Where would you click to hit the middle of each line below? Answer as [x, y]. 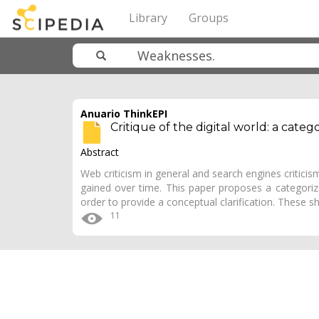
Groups [209, 18]
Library [148, 18]
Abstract [100, 152]
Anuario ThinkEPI [124, 114]
